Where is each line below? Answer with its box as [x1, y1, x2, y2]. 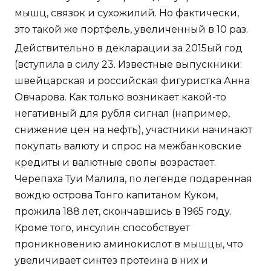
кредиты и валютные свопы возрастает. [15, 157, 216, 169]
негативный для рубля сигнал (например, [15, 108, 230, 120]
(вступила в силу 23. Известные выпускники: [15, 59, 242, 71]
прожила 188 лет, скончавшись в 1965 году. [15, 206, 232, 218]
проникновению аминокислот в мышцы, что [15, 238, 243, 250]
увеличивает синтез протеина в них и [15, 255, 208, 267]
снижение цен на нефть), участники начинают [15, 124, 252, 136]
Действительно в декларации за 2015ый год [15, 42, 243, 54]
